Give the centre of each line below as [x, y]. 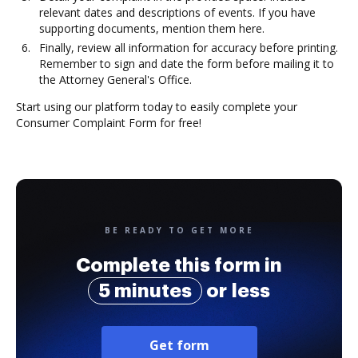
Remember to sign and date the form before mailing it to [187, 64]
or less [236, 291]
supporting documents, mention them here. [152, 28]
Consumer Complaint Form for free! [109, 123]
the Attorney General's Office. [115, 80]
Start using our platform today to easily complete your [157, 107]
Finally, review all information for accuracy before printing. [189, 48]
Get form [179, 345]
